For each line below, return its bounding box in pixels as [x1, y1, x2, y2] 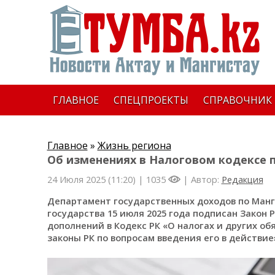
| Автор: [180, 173, 222, 185]
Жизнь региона [97, 139, 171, 152]
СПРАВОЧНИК [203, 93, 272, 107]
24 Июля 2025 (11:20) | [47, 173, 146, 185]
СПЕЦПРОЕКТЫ [113, 93, 188, 107]
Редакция [221, 173, 263, 185]
